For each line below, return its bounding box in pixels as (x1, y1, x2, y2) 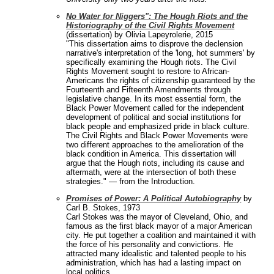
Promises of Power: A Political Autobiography (66, 194, 242, 204)
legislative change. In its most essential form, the (66, 94, 242, 104)
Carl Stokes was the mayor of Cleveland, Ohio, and (66, 212, 248, 222)
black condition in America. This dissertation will (66, 149, 237, 159)
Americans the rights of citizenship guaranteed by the (66, 76, 256, 86)
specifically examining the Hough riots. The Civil (66, 57, 237, 67)
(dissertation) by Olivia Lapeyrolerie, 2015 (66, 30, 213, 40)
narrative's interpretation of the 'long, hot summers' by (66, 48, 256, 58)
